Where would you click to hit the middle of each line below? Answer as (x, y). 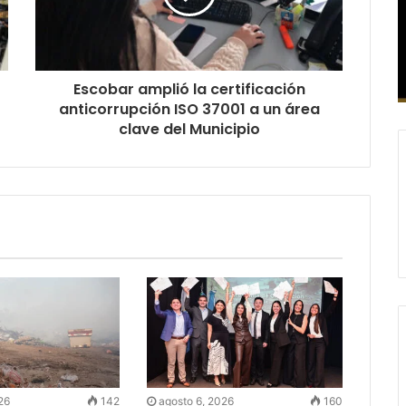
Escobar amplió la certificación (189, 89)
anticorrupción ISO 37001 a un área (189, 109)
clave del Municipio (189, 129)
